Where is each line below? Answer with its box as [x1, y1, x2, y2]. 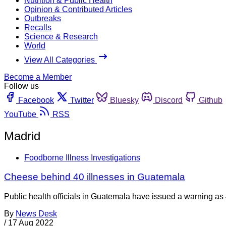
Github [199, 95, 222, 104]
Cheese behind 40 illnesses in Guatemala [4, 172, 185, 183]
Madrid [4, 129, 40, 143]
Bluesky [110, 95, 139, 104]
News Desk [16, 209, 57, 218]
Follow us [4, 81, 39, 90]
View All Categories [24, 55, 97, 64]
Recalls [24, 23, 51, 32]
